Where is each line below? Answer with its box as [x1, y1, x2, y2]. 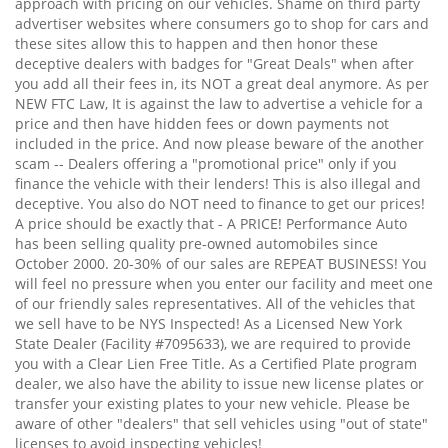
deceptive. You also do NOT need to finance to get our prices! [15, 193, 425, 213]
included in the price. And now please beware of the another [15, 133, 424, 153]
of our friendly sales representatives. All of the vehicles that [15, 293, 415, 313]
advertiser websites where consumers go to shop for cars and [15, 13, 429, 33]
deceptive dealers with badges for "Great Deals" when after [15, 53, 414, 73]
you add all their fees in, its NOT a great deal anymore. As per [15, 73, 429, 93]
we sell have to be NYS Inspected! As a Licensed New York [15, 313, 402, 333]
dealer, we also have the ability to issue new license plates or [15, 373, 424, 393]
